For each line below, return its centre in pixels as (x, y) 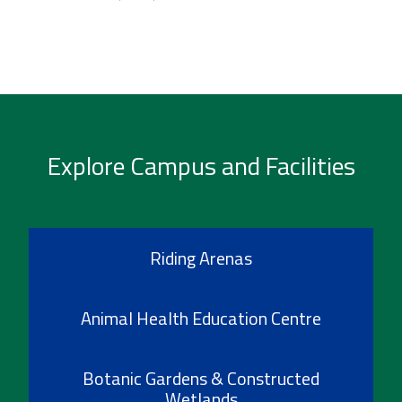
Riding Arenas (201, 258)
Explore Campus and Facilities (201, 165)
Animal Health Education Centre (201, 318)
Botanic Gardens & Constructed (201, 378)
